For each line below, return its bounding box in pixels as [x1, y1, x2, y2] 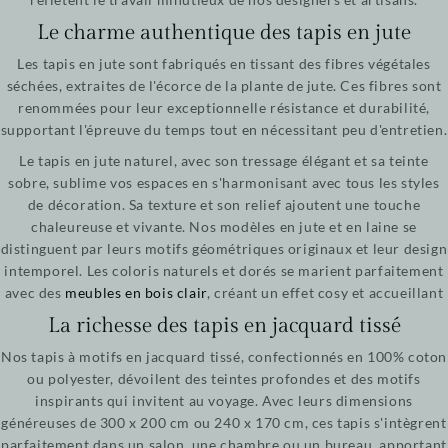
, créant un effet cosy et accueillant [206, 284, 444, 302]
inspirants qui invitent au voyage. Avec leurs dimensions [35, 392, 413, 410]
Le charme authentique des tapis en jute [37, 20, 411, 46]
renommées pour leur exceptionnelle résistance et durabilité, [17, 99, 430, 117]
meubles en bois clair [65, 284, 207, 302]
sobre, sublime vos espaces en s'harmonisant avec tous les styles [8, 174, 440, 192]
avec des [4, 284, 66, 302]
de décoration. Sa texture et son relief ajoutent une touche [27, 196, 421, 214]
